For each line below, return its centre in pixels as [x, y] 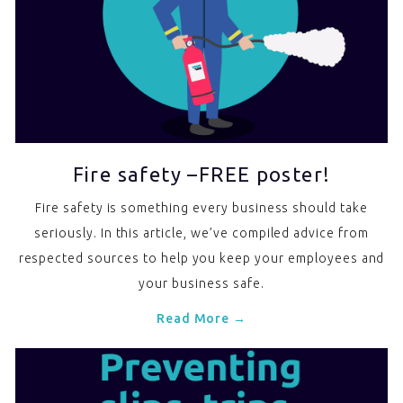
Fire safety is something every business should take [201, 207]
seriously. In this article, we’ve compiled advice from [201, 233]
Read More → [201, 318]
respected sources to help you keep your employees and [201, 258]
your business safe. [201, 283]
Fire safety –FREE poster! [201, 174]
